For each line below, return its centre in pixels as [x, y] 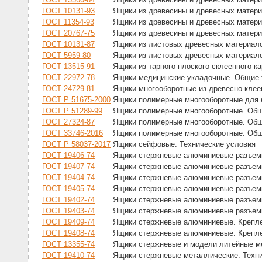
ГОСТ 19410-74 [68, 256]
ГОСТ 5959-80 [66, 56]
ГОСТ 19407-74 [68, 167]
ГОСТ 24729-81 [68, 89]
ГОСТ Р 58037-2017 [76, 144]
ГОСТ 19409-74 [68, 222]
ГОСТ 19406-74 [68, 156]
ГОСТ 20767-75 [68, 33]
